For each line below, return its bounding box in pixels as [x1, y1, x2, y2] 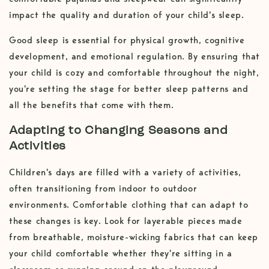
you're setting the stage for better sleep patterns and [9, 83, 249, 94]
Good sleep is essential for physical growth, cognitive [9, 34, 245, 46]
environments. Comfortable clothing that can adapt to [9, 199, 249, 210]
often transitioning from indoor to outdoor [9, 183, 198, 194]
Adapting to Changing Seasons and [9, 125, 228, 138]
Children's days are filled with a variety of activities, [9, 166, 241, 178]
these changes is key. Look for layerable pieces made [9, 215, 243, 226]
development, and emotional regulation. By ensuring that [9, 50, 261, 62]
